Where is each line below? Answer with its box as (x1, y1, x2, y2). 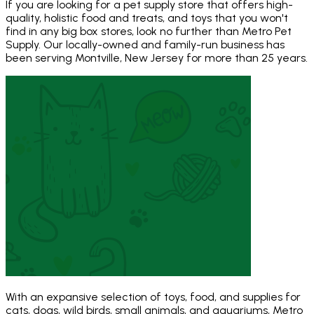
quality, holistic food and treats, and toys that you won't (6, 11, 288, 25)
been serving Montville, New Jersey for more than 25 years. (6, 51, 308, 65)
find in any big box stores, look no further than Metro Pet (6, 25, 292, 39)
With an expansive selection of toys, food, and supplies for (6, 290, 301, 304)
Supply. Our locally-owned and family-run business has (6, 38, 285, 52)
